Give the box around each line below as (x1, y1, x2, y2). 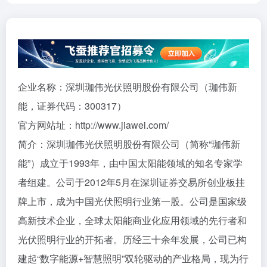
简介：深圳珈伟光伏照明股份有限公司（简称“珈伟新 (18, 137, 240, 151)
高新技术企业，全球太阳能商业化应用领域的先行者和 (18, 213, 247, 228)
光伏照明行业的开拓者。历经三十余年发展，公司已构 (18, 232, 247, 247)
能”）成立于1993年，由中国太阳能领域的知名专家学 (18, 156, 243, 170)
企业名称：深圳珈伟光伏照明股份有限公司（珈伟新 (18, 80, 237, 94)
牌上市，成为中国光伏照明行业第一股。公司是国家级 (18, 194, 247, 209)
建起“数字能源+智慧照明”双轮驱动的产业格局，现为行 (18, 252, 249, 266)
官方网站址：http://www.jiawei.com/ (18, 118, 169, 132)
